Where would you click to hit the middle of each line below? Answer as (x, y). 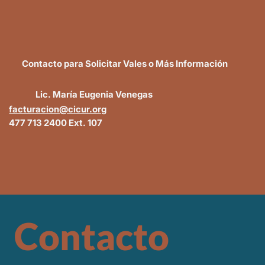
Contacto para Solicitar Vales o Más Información (125, 64)
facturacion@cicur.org (58, 109)
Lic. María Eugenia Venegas (94, 95)
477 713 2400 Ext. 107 (56, 123)
